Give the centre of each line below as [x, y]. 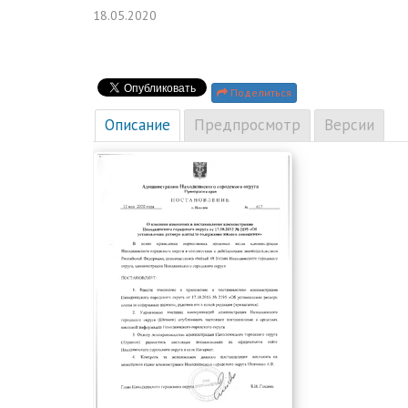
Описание [138, 125]
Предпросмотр [247, 125]
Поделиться [260, 92]
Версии [349, 125]
